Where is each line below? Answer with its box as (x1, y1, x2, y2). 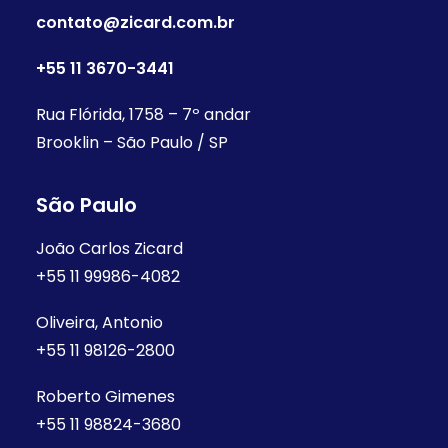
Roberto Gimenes (36, 385, 175, 408)
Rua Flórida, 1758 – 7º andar (36, 103, 251, 126)
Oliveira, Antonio (36, 311, 163, 334)
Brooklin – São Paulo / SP (36, 131, 228, 154)
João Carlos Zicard (36, 237, 183, 260)
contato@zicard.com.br (36, 11, 235, 34)
